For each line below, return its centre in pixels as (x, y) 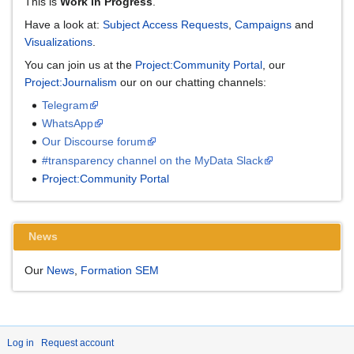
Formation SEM (120, 271)
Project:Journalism (71, 82)
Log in (21, 343)
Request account (77, 343)
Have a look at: (64, 24)
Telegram (66, 105)
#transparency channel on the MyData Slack (153, 160)
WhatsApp (68, 124)
